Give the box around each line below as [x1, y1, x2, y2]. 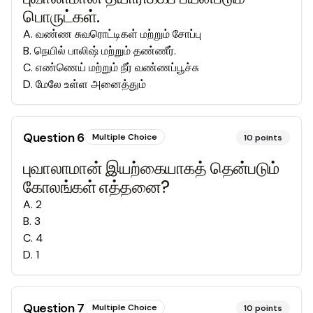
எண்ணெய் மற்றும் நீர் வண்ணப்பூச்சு [36, 60, 199, 75]
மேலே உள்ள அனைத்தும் [36, 77, 146, 92]
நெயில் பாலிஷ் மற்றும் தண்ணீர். [34, 43, 176, 58]
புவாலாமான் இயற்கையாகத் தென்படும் [23, 157, 279, 179]
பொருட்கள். [23, 6, 100, 27]
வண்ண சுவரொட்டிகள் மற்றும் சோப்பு [36, 27, 201, 41]
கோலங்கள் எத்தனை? [23, 176, 170, 198]
